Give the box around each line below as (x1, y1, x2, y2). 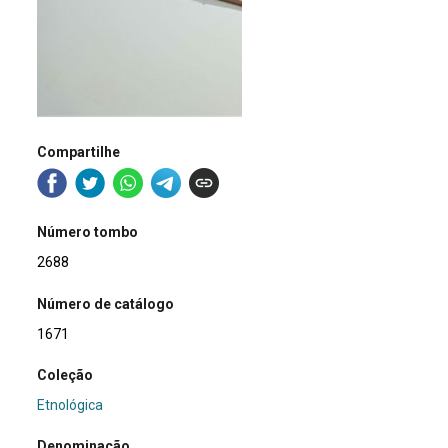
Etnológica (37, 396, 104, 413)
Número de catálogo (37, 295, 175, 312)
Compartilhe (37, 143, 121, 160)
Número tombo (37, 224, 139, 241)
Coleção (37, 366, 94, 383)
